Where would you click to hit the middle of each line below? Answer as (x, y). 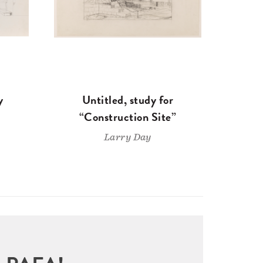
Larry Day (127, 137)
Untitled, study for (128, 100)
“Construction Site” (128, 117)
